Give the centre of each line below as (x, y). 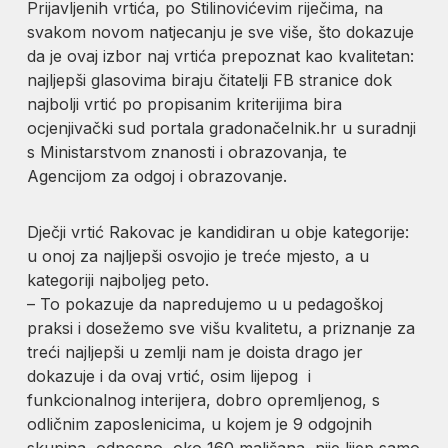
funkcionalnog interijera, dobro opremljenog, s (204, 399)
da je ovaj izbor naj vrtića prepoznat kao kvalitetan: (221, 55)
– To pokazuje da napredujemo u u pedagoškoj (205, 303)
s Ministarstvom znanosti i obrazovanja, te (187, 151)
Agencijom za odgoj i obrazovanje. (157, 175)
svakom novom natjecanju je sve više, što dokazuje (221, 31)
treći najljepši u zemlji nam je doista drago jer (195, 351)
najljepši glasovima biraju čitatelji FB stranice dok (210, 79)
